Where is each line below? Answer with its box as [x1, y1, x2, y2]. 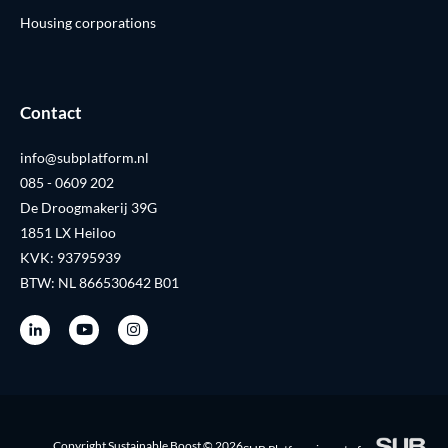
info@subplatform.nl [20, 148, 149, 166]
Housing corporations [20, 13, 156, 31]
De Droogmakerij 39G [20, 198, 157, 216]
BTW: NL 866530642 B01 [20, 273, 179, 291]
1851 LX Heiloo [20, 223, 116, 241]
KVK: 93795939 [20, 248, 121, 266]
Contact [20, 101, 82, 123]
